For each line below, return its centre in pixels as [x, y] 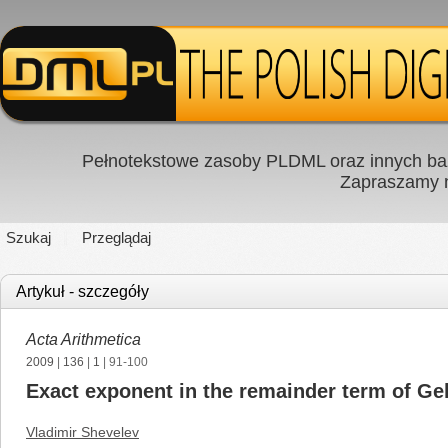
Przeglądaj [116, 237]
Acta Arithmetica [83, 339]
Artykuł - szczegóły [82, 291]
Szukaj [28, 237]
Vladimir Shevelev [82, 432]
